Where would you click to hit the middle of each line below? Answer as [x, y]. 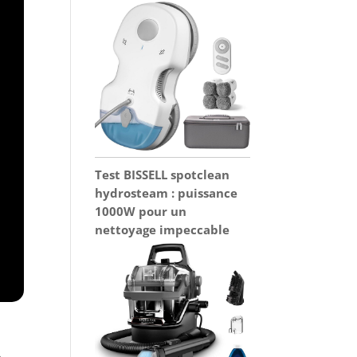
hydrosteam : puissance [167, 193]
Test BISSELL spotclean [163, 175]
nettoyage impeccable [163, 230]
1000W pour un [141, 212]
